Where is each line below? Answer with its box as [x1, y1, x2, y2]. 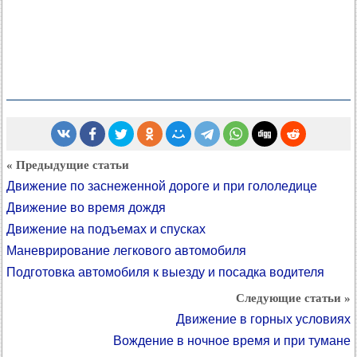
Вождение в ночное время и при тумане [113, 334, 351, 347]
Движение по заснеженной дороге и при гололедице [6, 179, 317, 193]
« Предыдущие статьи [6, 159, 129, 171]
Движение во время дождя [6, 201, 166, 214]
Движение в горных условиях [176, 312, 351, 326]
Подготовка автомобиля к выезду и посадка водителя [6, 265, 324, 279]
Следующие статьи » [236, 292, 351, 304]
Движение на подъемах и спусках [6, 222, 206, 236]
